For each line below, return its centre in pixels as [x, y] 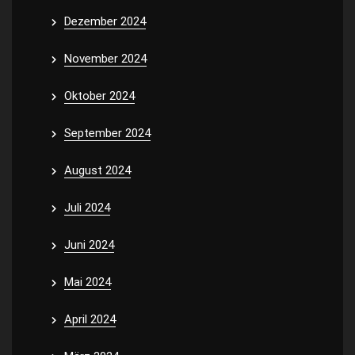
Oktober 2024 [99, 96]
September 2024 [107, 133]
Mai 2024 [88, 282]
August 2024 [97, 170]
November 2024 [105, 59]
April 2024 [90, 319]
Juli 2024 [87, 208]
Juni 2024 [89, 245]
